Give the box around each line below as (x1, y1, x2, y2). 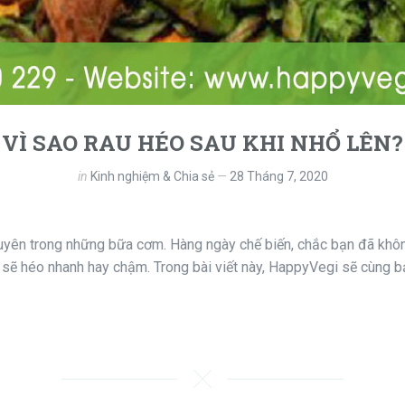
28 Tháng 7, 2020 (229, 168, 328, 184)
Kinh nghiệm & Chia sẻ (89, 168, 214, 184)
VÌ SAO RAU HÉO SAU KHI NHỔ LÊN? (2, 127, 403, 157)
